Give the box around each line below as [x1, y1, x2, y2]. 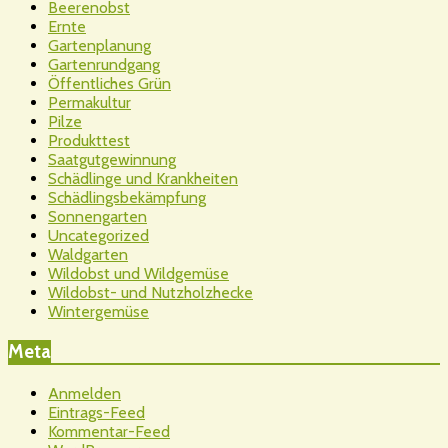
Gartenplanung [48, 36, 151, 56]
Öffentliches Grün [48, 74, 171, 94]
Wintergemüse [48, 302, 149, 322]
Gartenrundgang [48, 55, 160, 75]
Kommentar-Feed [48, 421, 170, 441]
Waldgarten [48, 245, 128, 265]
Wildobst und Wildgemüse [48, 264, 229, 284]
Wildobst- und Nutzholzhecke [48, 283, 253, 303]
